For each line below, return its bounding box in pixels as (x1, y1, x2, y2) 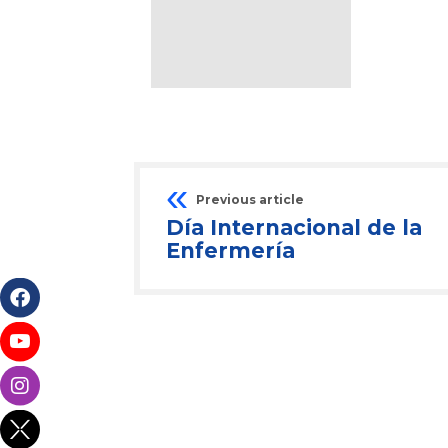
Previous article (196, 192, 304, 208)
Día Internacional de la (166, 215, 422, 241)
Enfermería (166, 238, 295, 264)
